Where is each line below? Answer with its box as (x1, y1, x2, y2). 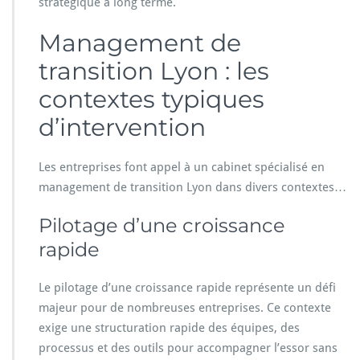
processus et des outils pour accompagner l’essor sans (39, 340, 337, 355)
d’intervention (39, 112, 206, 142)
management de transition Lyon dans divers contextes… (39, 179, 346, 194)
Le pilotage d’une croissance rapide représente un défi (39, 280, 336, 295)
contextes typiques (39, 84, 264, 114)
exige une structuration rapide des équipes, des (39, 320, 300, 335)
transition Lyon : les (39, 55, 269, 86)
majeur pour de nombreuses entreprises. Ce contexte (39, 300, 331, 315)
